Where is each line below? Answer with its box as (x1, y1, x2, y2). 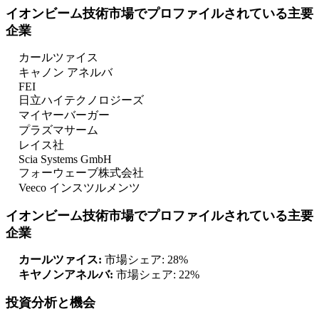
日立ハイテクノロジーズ (19, 94, 144, 107)
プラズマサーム (19, 124, 98, 137)
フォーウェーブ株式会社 (19, 167, 144, 179)
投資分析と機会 (6, 296, 95, 310)
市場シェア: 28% (105, 253, 188, 266)
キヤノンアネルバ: (19, 268, 116, 281)
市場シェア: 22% (116, 268, 199, 281)
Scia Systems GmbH (19, 153, 112, 166)
